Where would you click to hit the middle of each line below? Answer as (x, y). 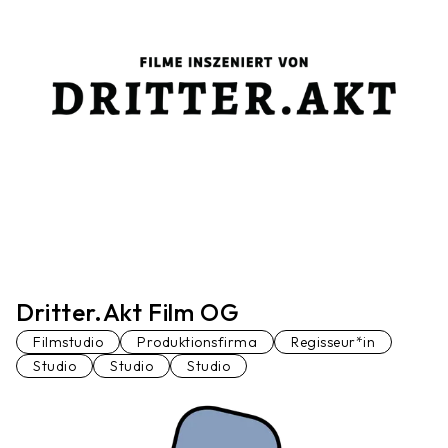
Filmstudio (68, 342)
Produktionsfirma (197, 342)
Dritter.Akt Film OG (128, 312)
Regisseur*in (333, 342)
